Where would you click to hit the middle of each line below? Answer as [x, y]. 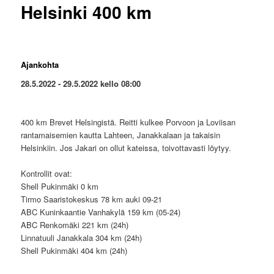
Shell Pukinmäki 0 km [60, 187]
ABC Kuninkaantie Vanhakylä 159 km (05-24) [101, 212]
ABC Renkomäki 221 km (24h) [75, 225]
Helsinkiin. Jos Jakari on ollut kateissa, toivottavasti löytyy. [126, 148]
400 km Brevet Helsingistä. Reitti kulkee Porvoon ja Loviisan [128, 122]
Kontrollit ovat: [47, 174]
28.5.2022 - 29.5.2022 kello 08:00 [81, 84]
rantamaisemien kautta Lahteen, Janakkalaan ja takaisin [121, 135]
